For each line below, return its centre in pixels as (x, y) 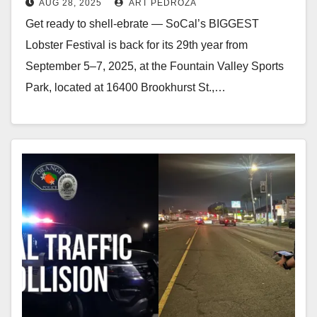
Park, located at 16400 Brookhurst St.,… (126, 87)
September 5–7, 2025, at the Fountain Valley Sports (155, 66)
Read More (60, 120)
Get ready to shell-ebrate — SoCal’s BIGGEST (142, 23)
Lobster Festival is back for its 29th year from (137, 45)
